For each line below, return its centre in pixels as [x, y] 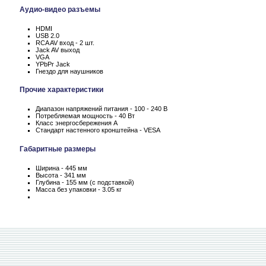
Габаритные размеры [58, 149]
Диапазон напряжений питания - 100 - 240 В [102, 109]
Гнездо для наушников [69, 71]
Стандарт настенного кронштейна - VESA [98, 130]
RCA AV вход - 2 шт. [65, 42]
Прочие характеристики [61, 90]
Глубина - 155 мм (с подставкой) [85, 183]
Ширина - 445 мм [61, 168]
